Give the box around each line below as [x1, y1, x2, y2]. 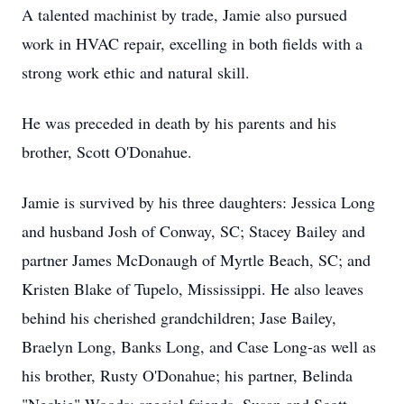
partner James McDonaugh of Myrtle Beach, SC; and [22, 249, 371, 271]
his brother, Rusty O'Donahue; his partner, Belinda [22, 364, 353, 386]
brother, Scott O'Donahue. [22, 141, 192, 162]
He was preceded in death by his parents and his [22, 112, 336, 133]
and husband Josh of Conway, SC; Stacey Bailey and [22, 220, 365, 242]
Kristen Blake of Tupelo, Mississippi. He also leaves [22, 278, 363, 299]
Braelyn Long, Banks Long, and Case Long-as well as [22, 335, 376, 357]
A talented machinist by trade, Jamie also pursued [22, 4, 347, 25]
